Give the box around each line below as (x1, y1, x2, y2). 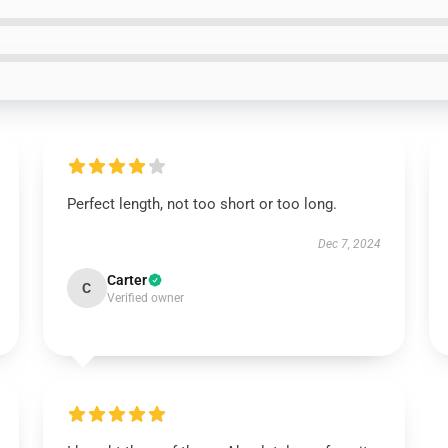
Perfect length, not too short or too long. (66, 195, 337, 213)
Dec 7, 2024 (318, 237, 382, 251)
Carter (106, 272, 147, 288)
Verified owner (106, 291, 184, 305)
